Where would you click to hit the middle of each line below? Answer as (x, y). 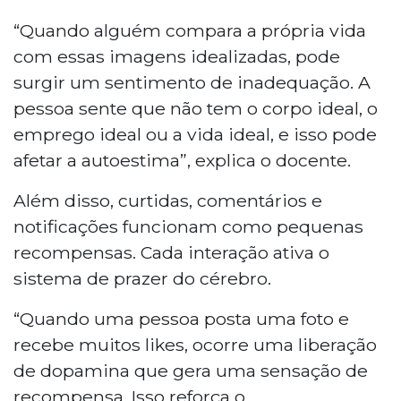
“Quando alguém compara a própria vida (190, 30)
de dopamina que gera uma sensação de (191, 370)
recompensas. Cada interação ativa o (171, 252)
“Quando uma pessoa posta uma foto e (181, 318)
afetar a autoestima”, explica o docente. (182, 160)
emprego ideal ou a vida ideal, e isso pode (195, 134)
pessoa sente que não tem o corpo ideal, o (196, 108)
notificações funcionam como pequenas (188, 226)
